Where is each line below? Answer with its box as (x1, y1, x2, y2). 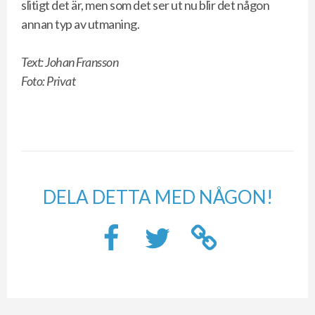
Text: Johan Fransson (21, 54, 118, 70)
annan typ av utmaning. (21, 16, 139, 32)
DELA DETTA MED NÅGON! (42, 186, 273, 208)
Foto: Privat (21, 73, 75, 89)
